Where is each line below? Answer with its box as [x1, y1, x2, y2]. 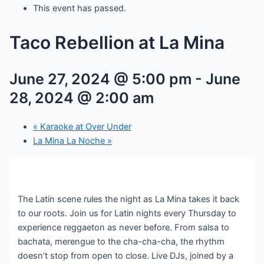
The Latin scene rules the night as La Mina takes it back [18, 193, 240, 204]
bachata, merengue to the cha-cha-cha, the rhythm [18, 236, 225, 247]
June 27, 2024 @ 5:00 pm [9, 70, 192, 88]
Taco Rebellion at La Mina [9, 32, 225, 54]
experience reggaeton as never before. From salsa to [18, 222, 230, 233]
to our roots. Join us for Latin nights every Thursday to [18, 207, 237, 219]
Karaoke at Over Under [37, 121, 131, 132]
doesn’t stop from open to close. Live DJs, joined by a [18, 250, 234, 261]
